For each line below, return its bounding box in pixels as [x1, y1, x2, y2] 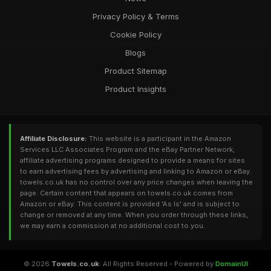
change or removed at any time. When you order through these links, [20, 211, 248, 219]
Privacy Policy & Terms [92, 11, 179, 21]
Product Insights [105, 84, 166, 94]
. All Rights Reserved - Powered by [99, 260, 215, 268]
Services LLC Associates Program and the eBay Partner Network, [20, 145, 235, 154]
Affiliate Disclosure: [20, 134, 87, 143]
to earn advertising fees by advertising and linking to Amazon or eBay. [20, 167, 252, 175]
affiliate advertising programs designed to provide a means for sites [20, 156, 245, 165]
